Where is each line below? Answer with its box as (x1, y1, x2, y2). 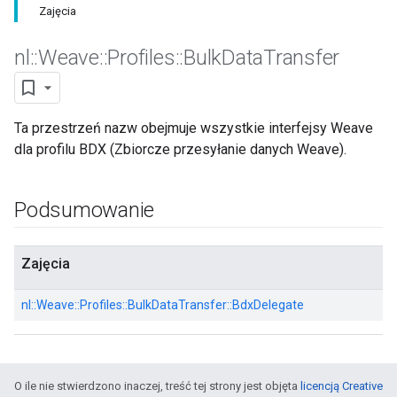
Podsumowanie (14, 198, 155, 222)
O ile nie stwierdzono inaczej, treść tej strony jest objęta (14, 379, 300, 393)
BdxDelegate (232, 298, 304, 312)
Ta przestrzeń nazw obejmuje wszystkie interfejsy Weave (14, 120, 373, 136)
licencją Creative (300, 379, 383, 393)
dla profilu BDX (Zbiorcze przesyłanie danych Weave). (14, 141, 346, 158)
